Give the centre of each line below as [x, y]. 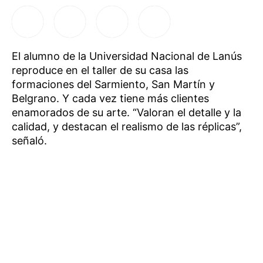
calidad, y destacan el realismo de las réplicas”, [127, 127]
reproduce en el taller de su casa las [100, 70]
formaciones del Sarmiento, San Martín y [113, 84]
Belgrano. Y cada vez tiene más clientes [110, 98]
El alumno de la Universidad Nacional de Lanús [127, 56]
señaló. [29, 141]
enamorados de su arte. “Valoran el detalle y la [127, 112]
